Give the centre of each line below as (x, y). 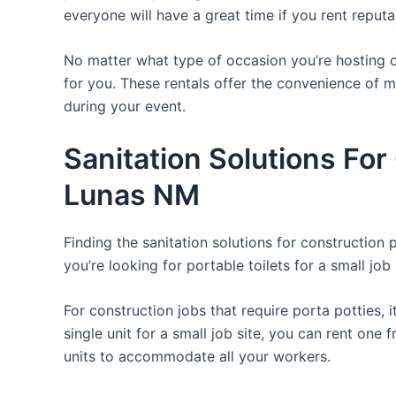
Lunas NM (132, 194)
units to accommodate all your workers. (197, 357)
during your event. (125, 107)
